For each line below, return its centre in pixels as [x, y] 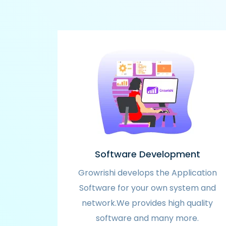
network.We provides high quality [147, 203]
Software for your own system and [147, 188]
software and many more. [147, 218]
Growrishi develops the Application [147, 173]
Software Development [147, 154]
